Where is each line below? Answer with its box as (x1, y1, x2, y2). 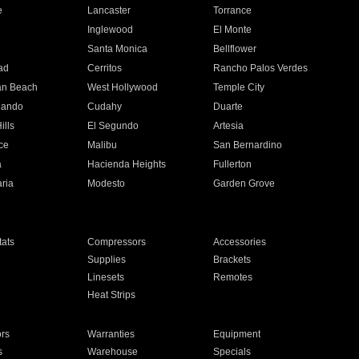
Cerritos (87, 63, 122, 74)
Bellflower (213, 43, 257, 54)
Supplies (87, 254, 126, 265)
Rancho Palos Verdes (213, 63, 309, 74)
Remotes (213, 272, 253, 283)
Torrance (213, 5, 252, 16)
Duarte (213, 101, 244, 112)
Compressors (87, 236, 146, 248)
